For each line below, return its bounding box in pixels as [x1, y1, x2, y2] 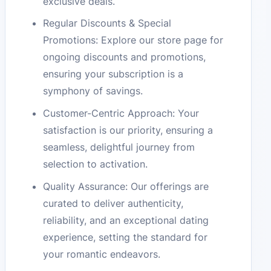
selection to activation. [43, 158, 148, 171]
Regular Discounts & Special [43, 17, 172, 30]
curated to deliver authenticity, [43, 197, 184, 210]
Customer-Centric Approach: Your [43, 107, 200, 120]
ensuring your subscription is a [43, 68, 184, 80]
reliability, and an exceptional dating [43, 214, 209, 227]
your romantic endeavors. [43, 248, 161, 261]
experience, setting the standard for [43, 231, 208, 244]
